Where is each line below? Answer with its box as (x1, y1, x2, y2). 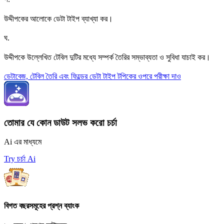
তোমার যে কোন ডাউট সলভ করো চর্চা (4, 117, 117, 128)
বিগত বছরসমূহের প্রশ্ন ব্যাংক (4, 201, 79, 210)
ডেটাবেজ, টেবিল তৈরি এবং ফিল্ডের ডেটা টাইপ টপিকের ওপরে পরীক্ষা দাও (4, 72, 181, 80)
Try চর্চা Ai (4, 154, 35, 163)
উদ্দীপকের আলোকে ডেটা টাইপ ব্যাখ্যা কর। (4, 14, 113, 23)
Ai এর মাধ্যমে (4, 137, 41, 146)
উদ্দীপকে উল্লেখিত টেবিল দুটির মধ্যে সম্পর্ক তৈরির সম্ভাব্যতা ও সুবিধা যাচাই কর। (4, 53, 210, 61)
